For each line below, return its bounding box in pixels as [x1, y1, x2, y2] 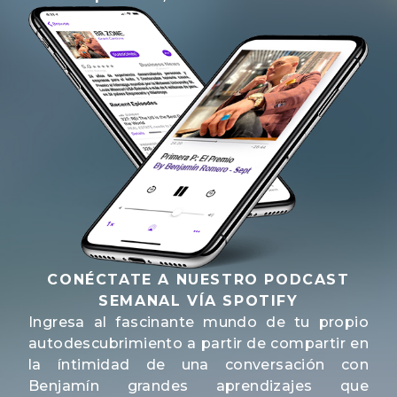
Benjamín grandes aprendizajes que [28, 377, 369, 394]
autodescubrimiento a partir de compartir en [28, 334, 369, 352]
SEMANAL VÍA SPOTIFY [98, 292, 299, 309]
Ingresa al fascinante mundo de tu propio [28, 313, 369, 331]
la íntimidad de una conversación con [28, 355, 369, 373]
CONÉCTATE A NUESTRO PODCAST [47, 270, 350, 288]
